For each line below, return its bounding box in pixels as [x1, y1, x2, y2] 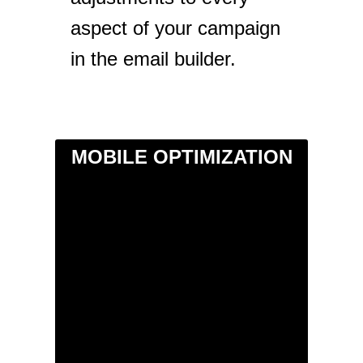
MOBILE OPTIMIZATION [70, 145, 293, 168]
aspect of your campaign [70, 17, 281, 40]
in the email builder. [70, 48, 237, 70]
